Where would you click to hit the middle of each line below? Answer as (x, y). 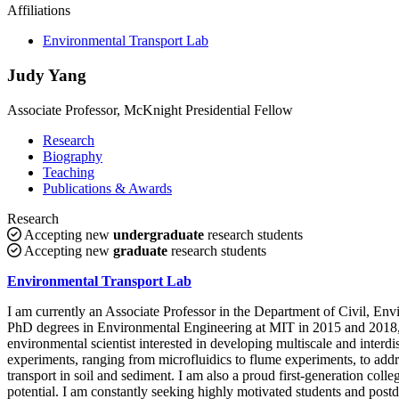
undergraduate (159, 234)
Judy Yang (47, 75)
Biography (73, 156)
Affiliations (39, 11)
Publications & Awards (107, 188)
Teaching (69, 172)
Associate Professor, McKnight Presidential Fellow (150, 110)
